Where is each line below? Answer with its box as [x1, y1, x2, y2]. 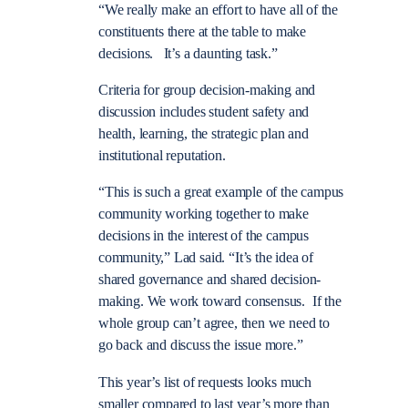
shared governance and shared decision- [98, 271, 321, 289]
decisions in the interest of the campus [98, 228, 309, 245]
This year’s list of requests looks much [98, 373, 311, 391]
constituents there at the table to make [98, 23, 306, 40]
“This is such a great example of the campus [98, 184, 344, 201]
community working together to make [98, 206, 309, 223]
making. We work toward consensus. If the [98, 293, 342, 311]
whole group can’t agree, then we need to [98, 315, 330, 332]
